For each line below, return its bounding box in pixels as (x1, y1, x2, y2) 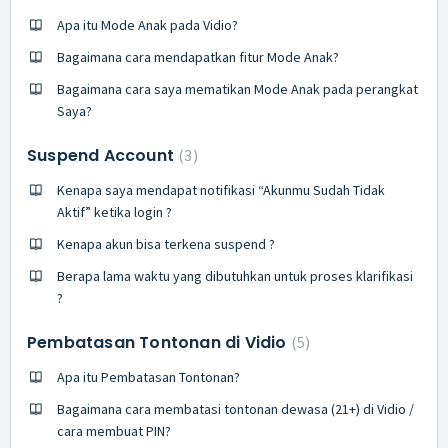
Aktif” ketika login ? (57, 203, 172, 221)
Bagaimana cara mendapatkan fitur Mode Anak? (57, 48, 339, 66)
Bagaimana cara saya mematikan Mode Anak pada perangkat (57, 80, 418, 98)
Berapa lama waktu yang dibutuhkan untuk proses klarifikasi (57, 267, 413, 285)
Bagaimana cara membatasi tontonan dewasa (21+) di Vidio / (57, 400, 414, 418)
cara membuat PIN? (57, 422, 171, 440)
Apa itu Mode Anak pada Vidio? (57, 16, 238, 34)
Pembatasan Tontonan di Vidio (27, 331, 291, 354)
